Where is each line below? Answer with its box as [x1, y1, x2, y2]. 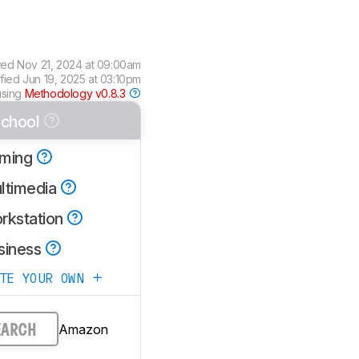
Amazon [58, 321, 108, 337]
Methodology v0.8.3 [24, 87, 128, 100]
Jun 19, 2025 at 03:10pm [22, 72, 141, 86]
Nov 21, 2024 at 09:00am [17, 58, 141, 71]
